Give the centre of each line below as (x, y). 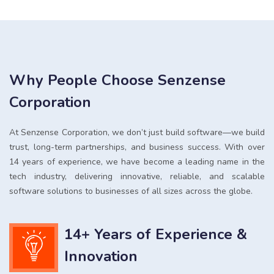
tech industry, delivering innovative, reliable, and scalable (137, 176)
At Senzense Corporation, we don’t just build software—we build (137, 132)
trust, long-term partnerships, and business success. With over (137, 147)
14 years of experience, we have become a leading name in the (137, 161)
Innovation (101, 256)
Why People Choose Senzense (117, 80)
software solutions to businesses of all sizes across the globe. (131, 191)
